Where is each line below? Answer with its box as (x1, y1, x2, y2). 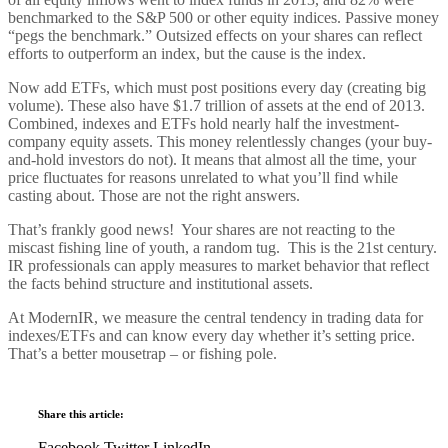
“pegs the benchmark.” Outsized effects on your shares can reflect (8, 26, 422, 44)
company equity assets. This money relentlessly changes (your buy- (8, 132, 432, 150)
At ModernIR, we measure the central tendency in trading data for (8, 308, 423, 326)
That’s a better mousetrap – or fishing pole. (8, 344, 277, 362)
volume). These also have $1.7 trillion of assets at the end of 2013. (8, 96, 429, 114)
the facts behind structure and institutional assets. (8, 274, 313, 292)
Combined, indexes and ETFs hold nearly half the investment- (8, 114, 399, 132)
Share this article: (38, 407, 124, 420)
